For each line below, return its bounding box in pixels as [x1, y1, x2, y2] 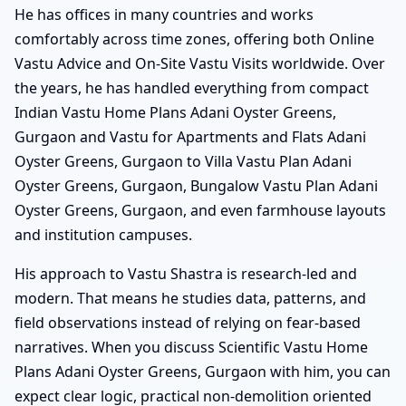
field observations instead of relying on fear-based [14, 312, 361, 333]
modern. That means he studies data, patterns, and [14, 287, 366, 308]
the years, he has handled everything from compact [14, 77, 369, 98]
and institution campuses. [14, 224, 192, 245]
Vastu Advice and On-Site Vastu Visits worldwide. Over [14, 53, 385, 73]
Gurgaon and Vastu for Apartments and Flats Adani [14, 126, 366, 147]
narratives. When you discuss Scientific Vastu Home [14, 336, 368, 357]
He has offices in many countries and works [14, 4, 314, 24]
